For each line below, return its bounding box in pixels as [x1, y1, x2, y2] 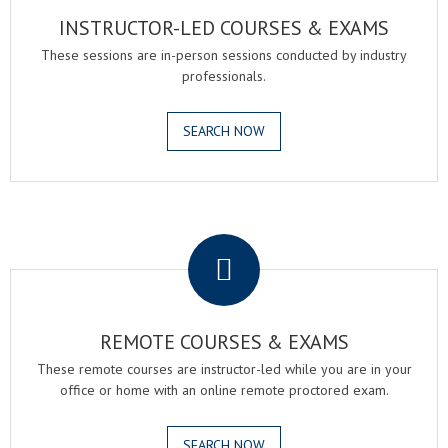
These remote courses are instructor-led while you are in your [36, 360, 412, 378]
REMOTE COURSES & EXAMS [99, 329, 349, 355]
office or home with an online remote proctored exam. [59, 381, 389, 399]
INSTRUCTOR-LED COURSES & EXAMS [59, 15, 389, 41]
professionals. [182, 67, 266, 85]
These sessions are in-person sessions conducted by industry [41, 46, 407, 64]
